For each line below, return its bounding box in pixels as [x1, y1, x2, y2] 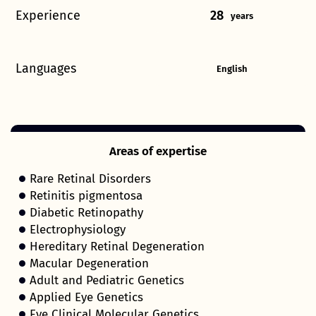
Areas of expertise [109, 144, 207, 159]
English [217, 63, 248, 74]
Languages [16, 61, 76, 77]
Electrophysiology [30, 222, 126, 238]
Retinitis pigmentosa [30, 188, 142, 204]
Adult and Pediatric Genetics [30, 273, 184, 288]
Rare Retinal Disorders [30, 171, 151, 187]
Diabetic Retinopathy [30, 205, 143, 221]
